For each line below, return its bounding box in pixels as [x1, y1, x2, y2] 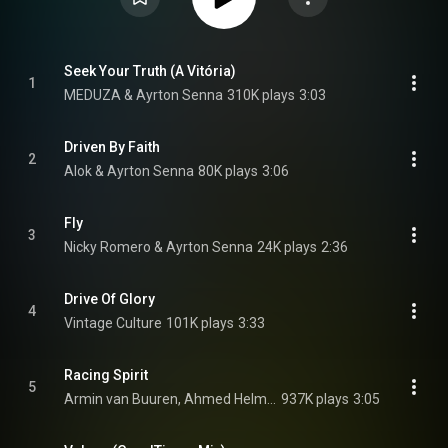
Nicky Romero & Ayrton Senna [64, 239, 253, 255]
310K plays [227, 87, 295, 103]
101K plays [166, 315, 234, 331]
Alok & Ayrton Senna [64, 163, 194, 179]
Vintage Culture [64, 315, 162, 331]
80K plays [198, 163, 258, 179]
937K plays [281, 391, 349, 407]
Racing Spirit [64, 367, 148, 383]
